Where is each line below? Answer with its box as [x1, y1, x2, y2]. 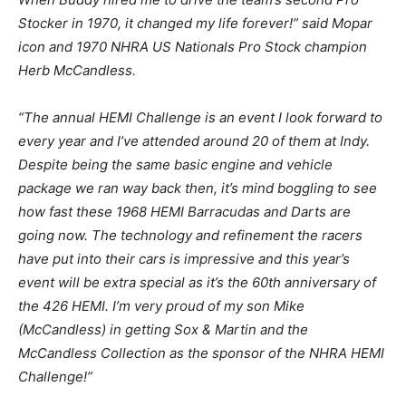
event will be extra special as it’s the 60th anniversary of [18, 273, 376, 291]
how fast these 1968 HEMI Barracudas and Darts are [18, 202, 351, 220]
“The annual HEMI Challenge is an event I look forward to [18, 108, 382, 126]
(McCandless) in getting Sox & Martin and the [18, 320, 308, 338]
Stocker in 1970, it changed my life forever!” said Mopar [18, 14, 372, 32]
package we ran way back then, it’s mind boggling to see [18, 179, 377, 197]
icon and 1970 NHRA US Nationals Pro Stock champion [18, 37, 367, 55]
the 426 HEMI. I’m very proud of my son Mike [18, 296, 304, 314]
